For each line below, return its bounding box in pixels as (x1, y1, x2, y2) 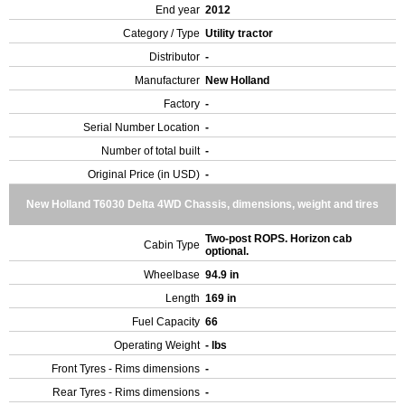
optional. (205, 245, 251, 258)
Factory (164, 98, 200, 110)
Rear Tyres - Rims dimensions (52, 386, 200, 399)
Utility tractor (205, 27, 276, 40)
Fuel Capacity (132, 316, 200, 328)
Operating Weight (114, 339, 200, 352)
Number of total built (101, 145, 200, 157)
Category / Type (123, 27, 200, 40)
